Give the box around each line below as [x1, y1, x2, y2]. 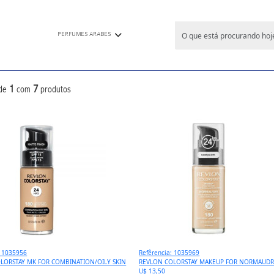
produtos [37, 83, 71, 95]
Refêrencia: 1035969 [139, 248, 200, 257]
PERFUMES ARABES [57, 31, 111, 38]
